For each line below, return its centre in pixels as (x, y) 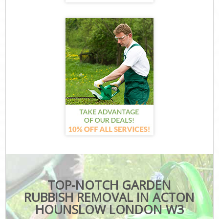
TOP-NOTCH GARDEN (109, 185)
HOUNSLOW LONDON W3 (109, 209)
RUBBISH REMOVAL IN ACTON (109, 197)
